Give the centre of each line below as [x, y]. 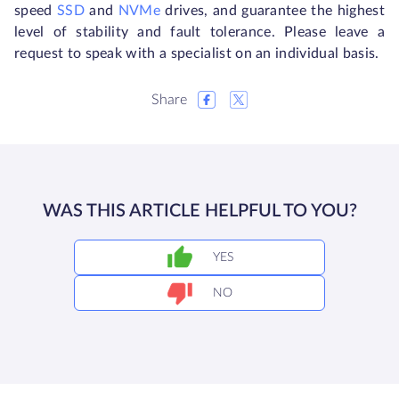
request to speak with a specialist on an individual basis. [197, 54]
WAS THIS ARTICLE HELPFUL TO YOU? [199, 211]
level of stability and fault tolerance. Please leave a [199, 33]
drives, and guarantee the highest [272, 11]
